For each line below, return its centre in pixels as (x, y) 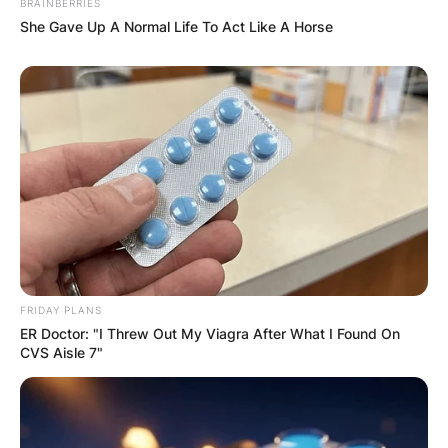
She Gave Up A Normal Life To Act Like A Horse (176, 26)
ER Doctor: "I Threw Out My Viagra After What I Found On (210, 333)
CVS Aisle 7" (61, 352)
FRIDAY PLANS (61, 309)
